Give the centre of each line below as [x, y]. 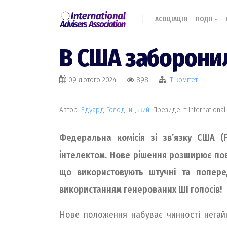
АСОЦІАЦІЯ [171, 19]
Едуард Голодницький [115, 110]
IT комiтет [183, 80]
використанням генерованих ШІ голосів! [141, 190]
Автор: [70, 110]
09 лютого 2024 [92, 80]
